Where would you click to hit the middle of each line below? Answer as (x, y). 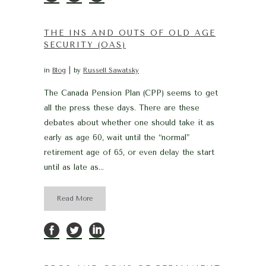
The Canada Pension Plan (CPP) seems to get (131, 93)
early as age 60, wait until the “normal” (117, 137)
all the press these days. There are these (122, 107)
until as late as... (74, 167)
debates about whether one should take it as (129, 122)
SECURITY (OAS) (85, 45)
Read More (75, 198)
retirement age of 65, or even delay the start (129, 152)
